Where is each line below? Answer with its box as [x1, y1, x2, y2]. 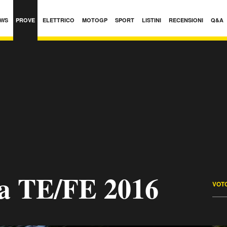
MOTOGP [82, 16, 107, 24]
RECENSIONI [169, 16, 203, 24]
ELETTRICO [43, 16, 74, 24]
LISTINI [142, 16, 161, 24]
